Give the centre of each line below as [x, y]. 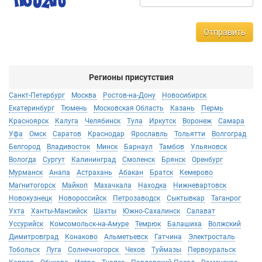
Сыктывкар [186, 198]
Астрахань [94, 173]
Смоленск [139, 160]
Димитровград [34, 237]
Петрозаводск [137, 198]
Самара [231, 121]
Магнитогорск [32, 185]
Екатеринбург [32, 108]
